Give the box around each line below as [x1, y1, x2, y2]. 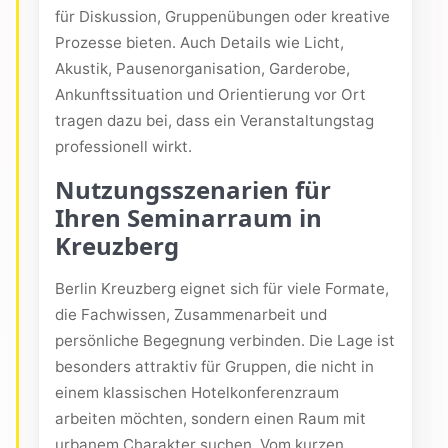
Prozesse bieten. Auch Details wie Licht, [55, 33, 344, 53]
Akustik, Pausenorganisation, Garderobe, [55, 59, 350, 79]
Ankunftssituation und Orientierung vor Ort [55, 85, 366, 105]
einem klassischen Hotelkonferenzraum [55, 383, 339, 403]
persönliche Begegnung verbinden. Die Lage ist [55, 331, 395, 351]
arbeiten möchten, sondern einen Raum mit [55, 409, 366, 429]
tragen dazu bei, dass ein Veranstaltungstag [55, 111, 374, 131]
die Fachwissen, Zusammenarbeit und [55, 305, 327, 325]
